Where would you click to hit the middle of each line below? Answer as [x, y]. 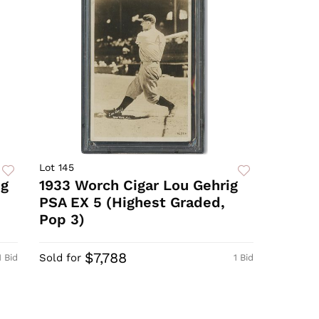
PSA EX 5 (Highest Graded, [132, 203]
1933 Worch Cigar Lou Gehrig [139, 185]
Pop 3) [62, 220]
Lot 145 [57, 168]
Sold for [61, 258]
